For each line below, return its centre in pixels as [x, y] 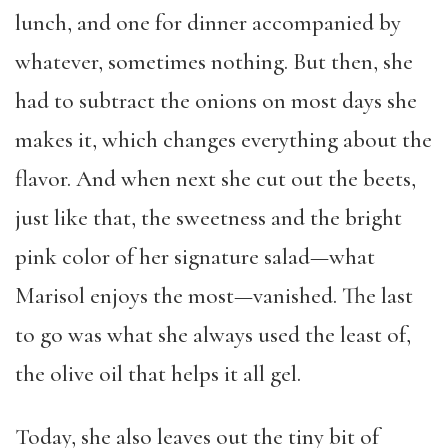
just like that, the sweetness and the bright [208, 218]
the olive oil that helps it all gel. [158, 374]
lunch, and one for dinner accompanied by [208, 23]
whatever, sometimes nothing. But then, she [214, 62]
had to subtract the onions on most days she [216, 101]
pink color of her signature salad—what [195, 257]
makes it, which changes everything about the [223, 140]
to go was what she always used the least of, [213, 335]
